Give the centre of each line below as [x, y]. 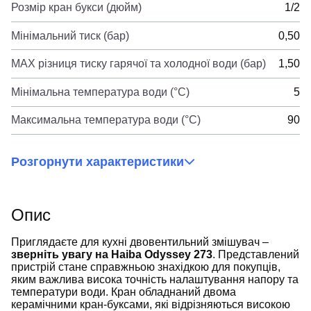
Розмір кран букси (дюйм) [76, 8]
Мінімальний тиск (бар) [70, 35]
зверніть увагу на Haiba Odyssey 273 [112, 255]
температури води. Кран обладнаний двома [124, 292]
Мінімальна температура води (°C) [100, 92]
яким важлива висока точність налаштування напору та [155, 280]
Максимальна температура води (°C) [106, 120]
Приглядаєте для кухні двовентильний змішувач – [140, 242]
